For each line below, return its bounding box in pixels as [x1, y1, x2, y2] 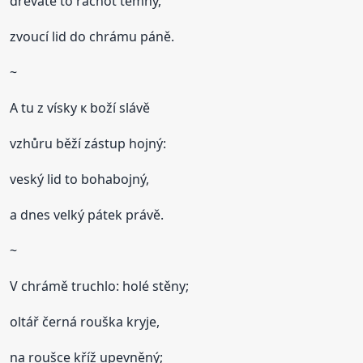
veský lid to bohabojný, [10, 169, 150, 188]
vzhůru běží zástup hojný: [10, 134, 167, 152]
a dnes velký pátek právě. [10, 205, 164, 224]
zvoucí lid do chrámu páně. [10, 27, 175, 45]
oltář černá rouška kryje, [10, 312, 160, 331]
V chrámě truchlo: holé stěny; [10, 276, 190, 295]
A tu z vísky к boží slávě [10, 98, 151, 117]
